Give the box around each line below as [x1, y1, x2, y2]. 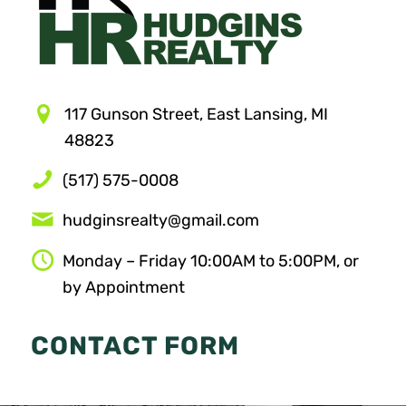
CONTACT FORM [30, 330, 239, 361]
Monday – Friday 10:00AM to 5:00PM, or [62, 250, 359, 271]
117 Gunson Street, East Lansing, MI [63, 103, 328, 124]
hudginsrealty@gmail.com [62, 210, 259, 231]
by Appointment [62, 276, 185, 297]
